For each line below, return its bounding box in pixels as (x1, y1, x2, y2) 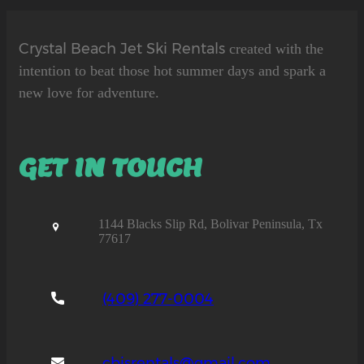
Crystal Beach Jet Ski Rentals (19, 39, 229, 58)
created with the (229, 40, 323, 57)
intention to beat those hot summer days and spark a (19, 62, 326, 79)
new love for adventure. (19, 84, 159, 101)
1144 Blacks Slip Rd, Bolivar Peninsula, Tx (98, 217, 323, 232)
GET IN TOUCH (19, 151, 202, 184)
